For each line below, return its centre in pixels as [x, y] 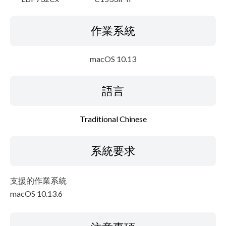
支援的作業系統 [38, 180]
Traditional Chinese [113, 119]
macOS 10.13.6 [36, 193]
